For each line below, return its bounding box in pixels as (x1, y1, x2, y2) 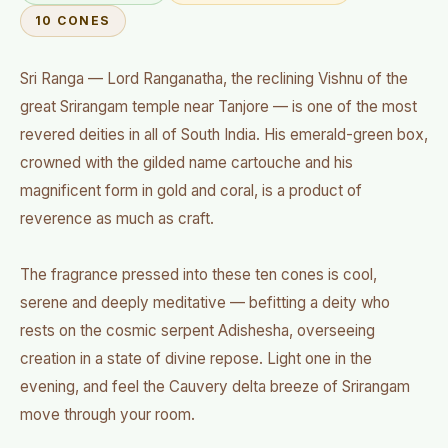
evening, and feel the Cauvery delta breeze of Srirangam (20, 377, 410, 396)
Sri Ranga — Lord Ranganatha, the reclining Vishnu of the (20, 69, 408, 88)
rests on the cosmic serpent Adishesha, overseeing (20, 321, 375, 340)
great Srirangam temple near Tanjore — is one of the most (20, 97, 417, 116)
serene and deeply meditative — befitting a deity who (20, 293, 390, 312)
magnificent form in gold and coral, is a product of (20, 181, 362, 200)
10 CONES (35, 13, 111, 28)
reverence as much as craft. (20, 209, 214, 228)
